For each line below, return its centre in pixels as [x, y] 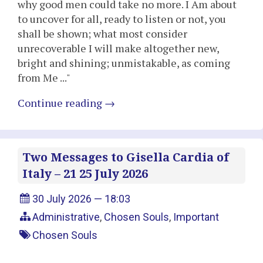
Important [196, 217]
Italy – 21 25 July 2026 [85, 173]
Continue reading [61, 102]
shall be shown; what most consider [102, 33]
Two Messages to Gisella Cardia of [126, 157]
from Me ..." [44, 77]
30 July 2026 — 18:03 [82, 198]
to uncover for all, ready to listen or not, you [122, 18]
